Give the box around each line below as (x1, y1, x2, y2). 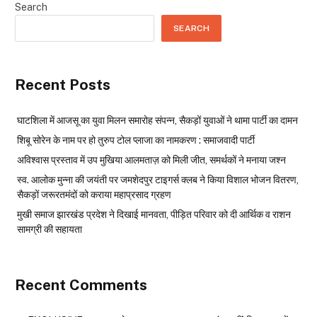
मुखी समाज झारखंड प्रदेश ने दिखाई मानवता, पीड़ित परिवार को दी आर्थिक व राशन (17, 208, 291, 220)
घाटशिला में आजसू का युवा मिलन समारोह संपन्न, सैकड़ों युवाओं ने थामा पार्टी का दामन (17, 114, 298, 126)
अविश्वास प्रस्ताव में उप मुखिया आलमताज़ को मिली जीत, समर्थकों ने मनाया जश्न (17, 154, 286, 166)
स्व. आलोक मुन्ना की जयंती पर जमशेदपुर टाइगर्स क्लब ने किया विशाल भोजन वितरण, (17, 173, 299, 185)
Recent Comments (15, 275, 147, 294)
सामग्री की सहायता (17, 223, 82, 235)
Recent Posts (15, 75, 110, 93)
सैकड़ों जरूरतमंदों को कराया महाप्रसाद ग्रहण (17, 188, 171, 200)
